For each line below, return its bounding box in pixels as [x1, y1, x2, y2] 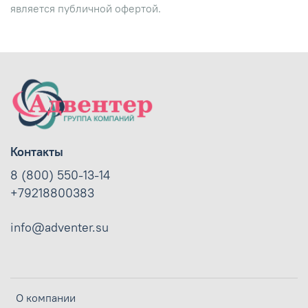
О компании [16, 291, 76, 305]
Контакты [10, 144, 63, 160]
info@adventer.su [10, 220, 109, 236]
